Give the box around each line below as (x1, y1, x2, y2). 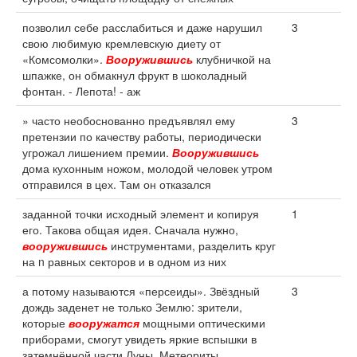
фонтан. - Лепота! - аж (22, 83, 140, 99)
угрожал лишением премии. (22, 144, 172, 160)
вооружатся (69, 315, 139, 331)
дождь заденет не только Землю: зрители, (22, 299, 242, 315)
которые (22, 315, 69, 331)
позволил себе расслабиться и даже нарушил (22, 19, 262, 35)
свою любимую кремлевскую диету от (22, 35, 221, 51)
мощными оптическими (139, 315, 265, 331)
